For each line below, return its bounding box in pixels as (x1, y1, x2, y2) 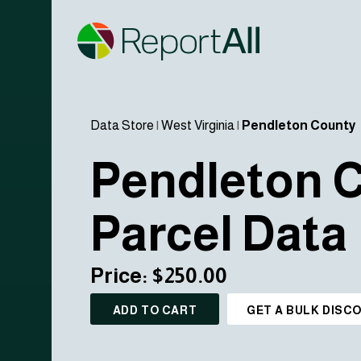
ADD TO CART (112, 304, 197, 317)
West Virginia (161, 118, 234, 132)
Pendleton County (242, 118, 356, 132)
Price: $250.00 (90, 263, 227, 287)
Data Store (90, 118, 154, 132)
